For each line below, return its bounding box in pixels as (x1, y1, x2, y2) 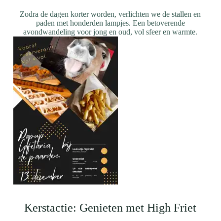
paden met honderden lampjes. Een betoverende (36, 19, 185, 27)
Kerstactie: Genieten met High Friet (24, 201, 197, 214)
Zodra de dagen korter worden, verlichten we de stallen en (20, 10, 201, 18)
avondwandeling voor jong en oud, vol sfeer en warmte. (23, 28, 198, 36)
